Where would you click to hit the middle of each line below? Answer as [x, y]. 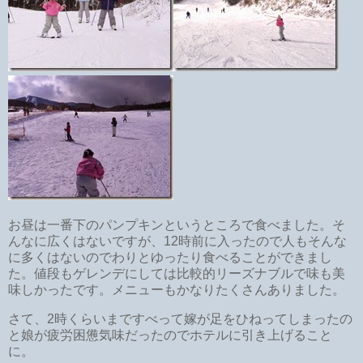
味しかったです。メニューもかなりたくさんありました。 [177, 289]
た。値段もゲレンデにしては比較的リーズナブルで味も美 [177, 273]
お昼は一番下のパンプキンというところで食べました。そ [177, 224]
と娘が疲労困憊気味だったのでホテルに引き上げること [170, 335]
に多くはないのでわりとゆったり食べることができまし [170, 257]
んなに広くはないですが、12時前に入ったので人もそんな [177, 241]
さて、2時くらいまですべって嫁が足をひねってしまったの [180, 318]
